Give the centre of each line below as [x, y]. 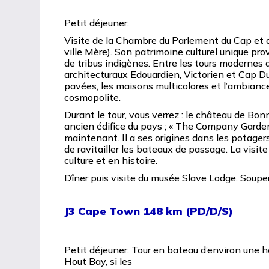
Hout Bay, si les [98, 261]
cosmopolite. [93, 97]
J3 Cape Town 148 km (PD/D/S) [149, 211]
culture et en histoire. [111, 160]
